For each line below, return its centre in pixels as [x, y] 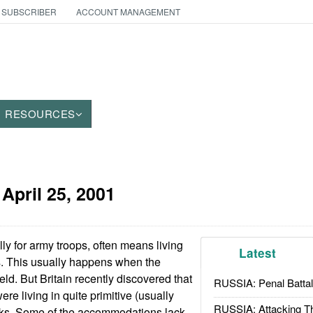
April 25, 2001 [58, 194]
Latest [258, 253]
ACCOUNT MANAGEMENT [128, 12]
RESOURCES [40, 114]
